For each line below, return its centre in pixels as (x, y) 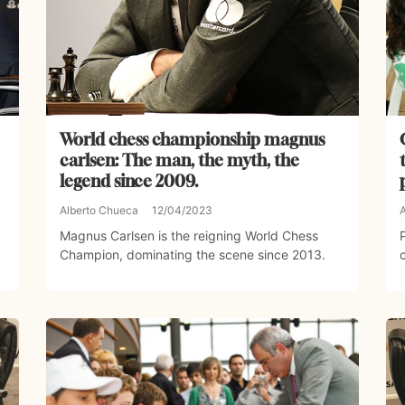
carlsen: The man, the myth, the (179, 160)
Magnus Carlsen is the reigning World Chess (188, 236)
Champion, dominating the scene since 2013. (192, 255)
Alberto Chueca (99, 211)
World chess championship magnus (192, 140)
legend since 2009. (129, 181)
